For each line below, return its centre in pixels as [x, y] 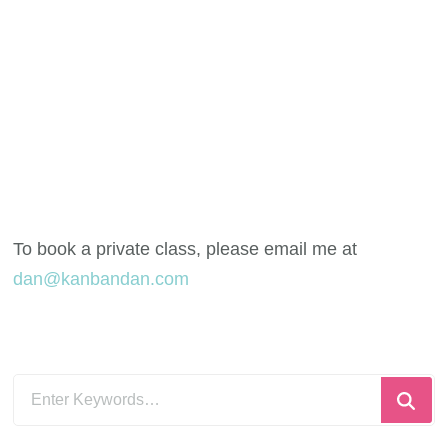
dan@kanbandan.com [101, 278]
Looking [45, 388]
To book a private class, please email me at [185, 248]
